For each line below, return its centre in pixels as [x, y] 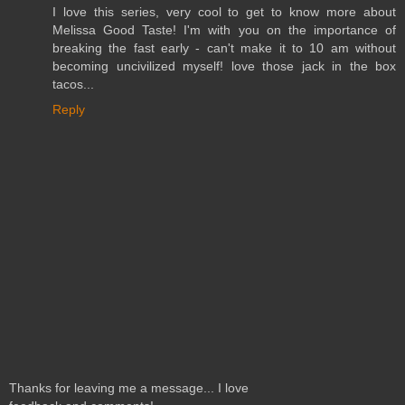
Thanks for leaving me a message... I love [129, 387]
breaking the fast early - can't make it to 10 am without [224, 48]
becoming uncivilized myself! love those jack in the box [224, 66]
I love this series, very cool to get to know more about [224, 12]
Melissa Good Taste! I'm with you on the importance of [224, 30]
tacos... [73, 85]
